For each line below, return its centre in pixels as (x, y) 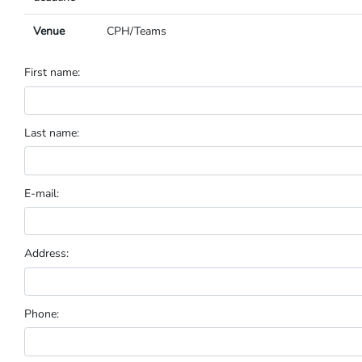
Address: (46, 254)
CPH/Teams (136, 31)
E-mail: (42, 193)
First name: (52, 73)
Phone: (42, 314)
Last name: (52, 133)
